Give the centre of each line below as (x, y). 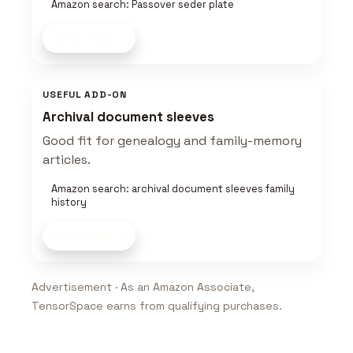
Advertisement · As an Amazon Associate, (143, 286)
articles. (67, 159)
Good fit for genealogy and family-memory (173, 140)
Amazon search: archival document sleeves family (173, 188)
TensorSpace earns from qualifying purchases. (157, 305)
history (69, 202)
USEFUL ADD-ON (85, 94)
